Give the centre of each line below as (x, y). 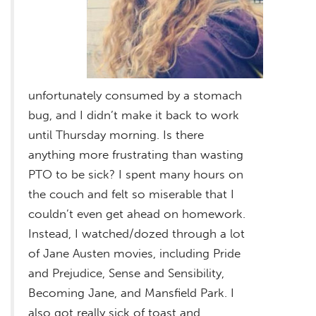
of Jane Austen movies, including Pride (134, 253)
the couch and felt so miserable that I (131, 194)
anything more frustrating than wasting (136, 154)
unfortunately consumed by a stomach (135, 95)
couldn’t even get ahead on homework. (137, 213)
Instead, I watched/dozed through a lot (136, 233)
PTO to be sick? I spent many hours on (136, 174)
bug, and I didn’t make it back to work (134, 115)
